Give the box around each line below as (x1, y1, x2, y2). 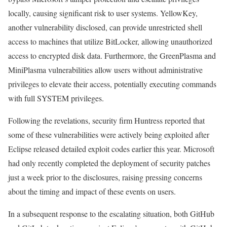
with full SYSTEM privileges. (8, 93, 104, 104)
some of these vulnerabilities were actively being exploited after (8, 129, 209, 140)
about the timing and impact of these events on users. (8, 186, 176, 197)
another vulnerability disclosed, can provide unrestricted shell (8, 22, 202, 33)
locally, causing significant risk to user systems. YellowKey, (8, 8, 198, 19)
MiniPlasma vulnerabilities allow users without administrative (8, 64, 203, 75)
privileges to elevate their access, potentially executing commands (8, 79, 216, 90)
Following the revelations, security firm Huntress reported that (8, 115, 205, 126)
